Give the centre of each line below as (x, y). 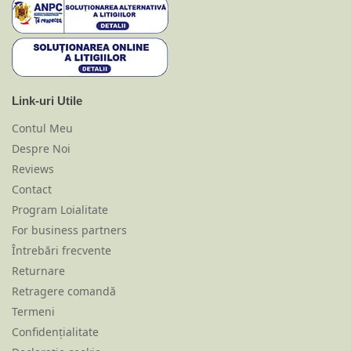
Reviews (33, 168)
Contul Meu (42, 128)
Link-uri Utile (47, 101)
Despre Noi (41, 148)
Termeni (33, 311)
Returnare (38, 270)
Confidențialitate (55, 331)
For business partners (69, 230)
